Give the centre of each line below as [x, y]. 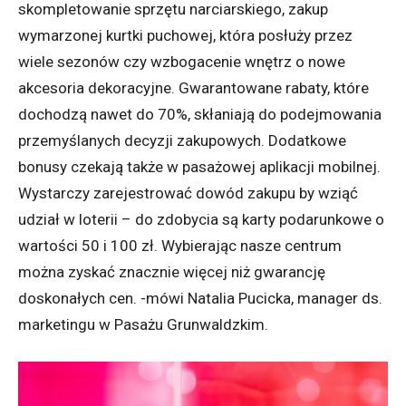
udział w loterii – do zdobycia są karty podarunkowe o [201, 220]
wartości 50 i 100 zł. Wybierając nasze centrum [180, 246]
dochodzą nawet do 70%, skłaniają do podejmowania [200, 115]
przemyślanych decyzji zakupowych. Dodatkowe [182, 141]
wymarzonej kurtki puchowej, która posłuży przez [185, 36]
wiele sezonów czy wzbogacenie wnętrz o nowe [182, 62]
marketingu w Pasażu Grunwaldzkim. [143, 325]
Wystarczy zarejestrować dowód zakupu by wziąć [188, 193]
